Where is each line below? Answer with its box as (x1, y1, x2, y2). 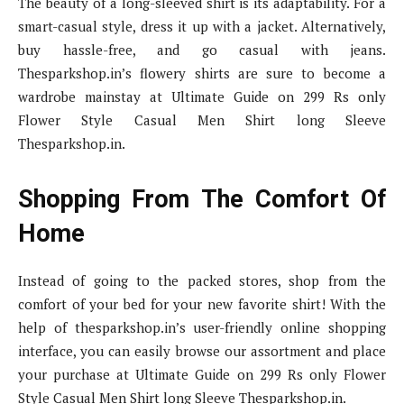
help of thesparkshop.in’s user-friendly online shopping (18, 318, 386, 337)
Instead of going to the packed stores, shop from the (18, 271, 386, 290)
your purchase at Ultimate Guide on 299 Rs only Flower (18, 365, 386, 384)
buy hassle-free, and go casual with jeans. (18, 41, 386, 60)
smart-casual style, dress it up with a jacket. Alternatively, (18, 17, 386, 36)
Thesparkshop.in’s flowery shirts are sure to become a (18, 64, 386, 83)
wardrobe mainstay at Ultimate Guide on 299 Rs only (18, 87, 386, 106)
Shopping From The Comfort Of (18, 185, 386, 215)
